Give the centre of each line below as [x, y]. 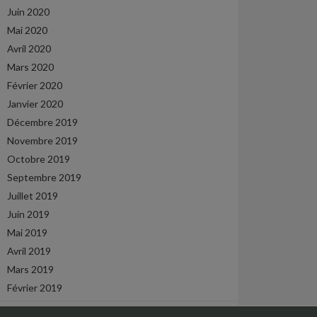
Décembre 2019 [42, 122]
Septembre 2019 [44, 177]
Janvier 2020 [35, 104]
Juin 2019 [28, 214]
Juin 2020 [28, 12]
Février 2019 [35, 288]
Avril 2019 [29, 251]
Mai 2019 [27, 232]
